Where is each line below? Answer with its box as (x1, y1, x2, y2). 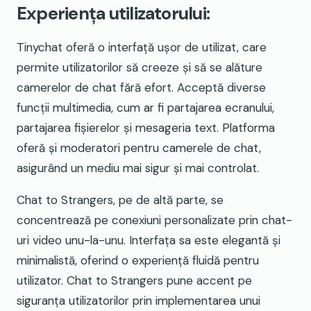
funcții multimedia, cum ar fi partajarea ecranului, (17, 100, 274, 116)
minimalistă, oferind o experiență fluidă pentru (17, 253, 259, 269)
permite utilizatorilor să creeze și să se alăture (17, 60, 262, 76)
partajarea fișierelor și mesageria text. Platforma (17, 120, 275, 136)
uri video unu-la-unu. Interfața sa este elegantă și (17, 233, 280, 249)
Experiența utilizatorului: (17, 1, 210, 25)
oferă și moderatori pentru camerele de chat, (17, 140, 261, 156)
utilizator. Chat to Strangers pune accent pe (17, 273, 252, 289)
